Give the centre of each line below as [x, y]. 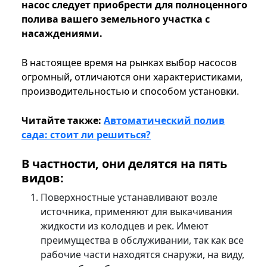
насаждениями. [62, 34]
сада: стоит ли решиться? [86, 135]
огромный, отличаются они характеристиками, [132, 77]
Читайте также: [63, 121]
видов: [43, 178]
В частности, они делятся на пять [124, 164]
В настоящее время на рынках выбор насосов [129, 63]
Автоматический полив [164, 121]
